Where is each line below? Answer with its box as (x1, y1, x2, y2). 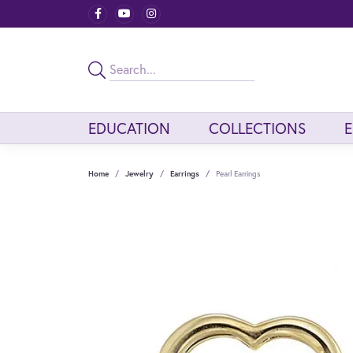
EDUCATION (88, 117, 170, 138)
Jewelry (125, 168, 154, 179)
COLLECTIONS (208, 117, 306, 138)
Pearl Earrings (216, 168, 261, 179)
